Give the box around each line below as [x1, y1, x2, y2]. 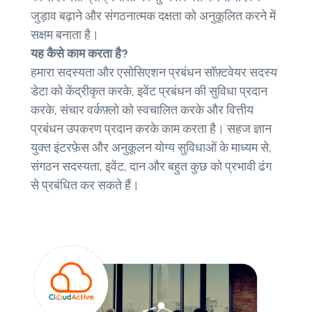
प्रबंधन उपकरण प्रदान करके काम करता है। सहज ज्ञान [31, 121, 272, 137]
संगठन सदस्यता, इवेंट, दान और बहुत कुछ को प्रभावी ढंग [31, 159, 272, 175]
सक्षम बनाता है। [31, 27, 99, 43]
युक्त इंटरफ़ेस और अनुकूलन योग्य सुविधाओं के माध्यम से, [31, 140, 272, 156]
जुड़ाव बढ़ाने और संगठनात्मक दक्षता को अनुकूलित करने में [31, 8, 276, 24]
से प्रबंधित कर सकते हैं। [31, 178, 139, 194]
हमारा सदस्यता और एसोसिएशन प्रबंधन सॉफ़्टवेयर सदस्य [31, 65, 277, 81]
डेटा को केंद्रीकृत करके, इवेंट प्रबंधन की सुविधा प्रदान [31, 84, 267, 100]
